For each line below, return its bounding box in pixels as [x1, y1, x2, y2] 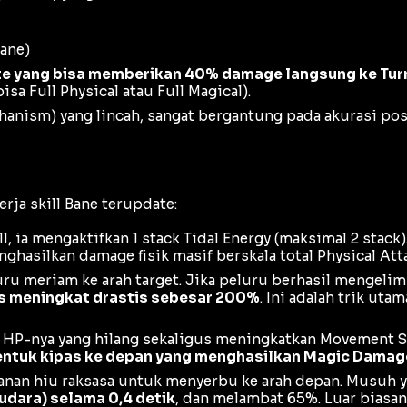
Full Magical [157, 83, 243, 101]
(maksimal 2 [271, 229, 362, 247]
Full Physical [29, 83, 119, 101]
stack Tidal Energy [142, 229, 271, 247]
